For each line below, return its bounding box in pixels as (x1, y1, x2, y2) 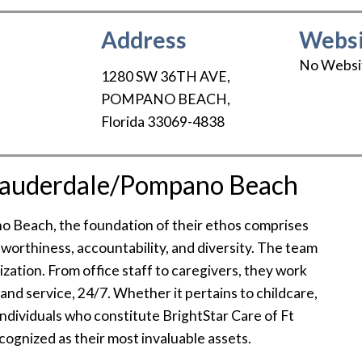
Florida (100, 113, 145, 131)
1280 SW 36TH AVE (100, 68, 227, 86)
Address (100, 26, 187, 53)
